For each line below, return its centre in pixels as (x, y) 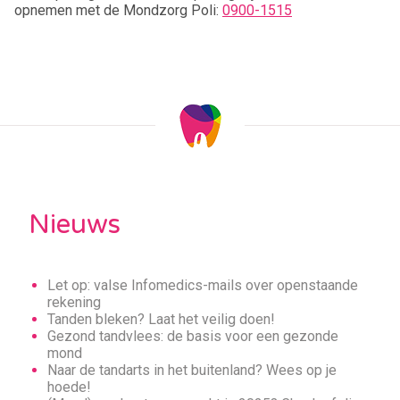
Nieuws (75, 225)
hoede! (69, 387)
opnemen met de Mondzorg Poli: (118, 10)
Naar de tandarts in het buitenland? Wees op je (192, 370)
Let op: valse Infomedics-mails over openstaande (202, 285)
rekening (74, 302)
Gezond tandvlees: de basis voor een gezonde (192, 336)
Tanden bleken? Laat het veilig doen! (161, 319)
